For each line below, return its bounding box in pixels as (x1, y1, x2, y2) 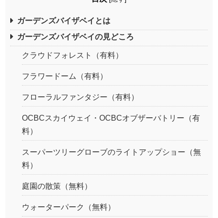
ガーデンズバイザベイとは (17, 16, 110, 25)
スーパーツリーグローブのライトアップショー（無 (22, 147, 201, 156)
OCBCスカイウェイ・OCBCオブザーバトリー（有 (22, 113, 200, 122)
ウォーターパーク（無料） (22, 202, 115, 211)
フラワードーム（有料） (22, 72, 108, 80)
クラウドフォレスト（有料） (22, 51, 123, 59)
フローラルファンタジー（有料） (22, 92, 139, 101)
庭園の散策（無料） (22, 182, 92, 190)
